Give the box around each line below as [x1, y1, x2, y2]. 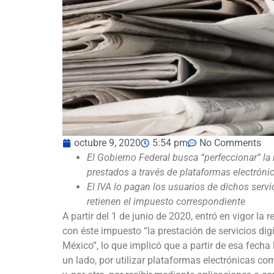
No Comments [199, 137, 261, 149]
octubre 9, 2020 [74, 137, 141, 149]
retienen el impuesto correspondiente [87, 196, 245, 208]
